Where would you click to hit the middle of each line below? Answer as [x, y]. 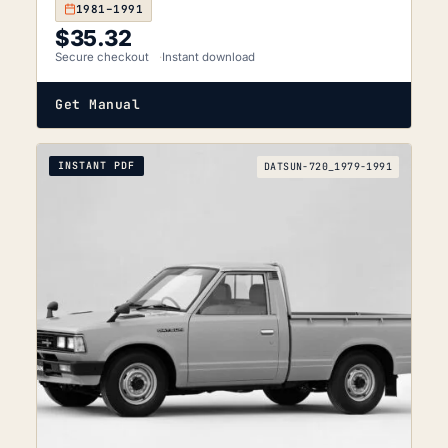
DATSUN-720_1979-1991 [328, 166]
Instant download [208, 56]
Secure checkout [102, 56]
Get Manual [98, 104]
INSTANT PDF [96, 165]
